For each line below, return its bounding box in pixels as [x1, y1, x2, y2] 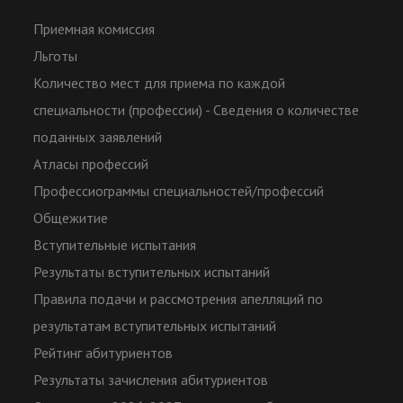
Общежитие [33, 209, 109, 228]
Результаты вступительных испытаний [33, 263, 271, 282]
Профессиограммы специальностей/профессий [33, 182, 325, 201]
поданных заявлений [33, 128, 163, 147]
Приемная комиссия [33, 20, 156, 39]
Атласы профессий [33, 155, 149, 174]
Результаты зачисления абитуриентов [33, 371, 269, 390]
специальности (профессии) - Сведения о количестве [33, 101, 360, 120]
